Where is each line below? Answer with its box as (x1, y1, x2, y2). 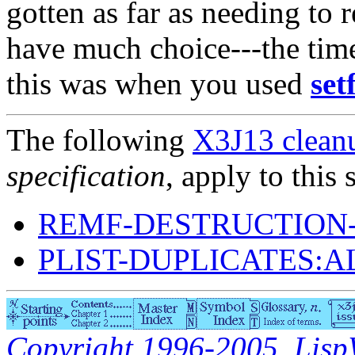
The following (6, 123, 193, 158)
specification (6, 158, 166, 193)
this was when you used (6, 67, 311, 101)
